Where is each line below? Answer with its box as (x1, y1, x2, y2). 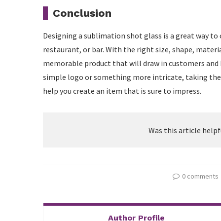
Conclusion (53, 7, 111, 19)
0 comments (182, 172, 219, 181)
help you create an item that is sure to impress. (43, 86, 201, 96)
